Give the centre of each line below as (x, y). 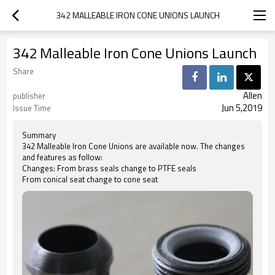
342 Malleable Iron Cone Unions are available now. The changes (134, 146)
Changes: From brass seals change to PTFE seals (109, 168)
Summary (39, 135)
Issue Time (32, 108)
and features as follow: (62, 157)
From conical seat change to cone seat (90, 179)
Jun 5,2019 (242, 108)
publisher (29, 96)
